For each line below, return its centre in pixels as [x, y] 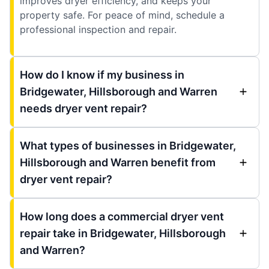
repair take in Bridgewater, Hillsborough [123, 233]
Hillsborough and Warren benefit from [118, 162]
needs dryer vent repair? [83, 108]
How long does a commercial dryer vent [122, 216]
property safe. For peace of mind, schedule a [122, 15]
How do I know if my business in [102, 74]
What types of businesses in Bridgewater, [128, 145]
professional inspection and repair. [98, 29]
